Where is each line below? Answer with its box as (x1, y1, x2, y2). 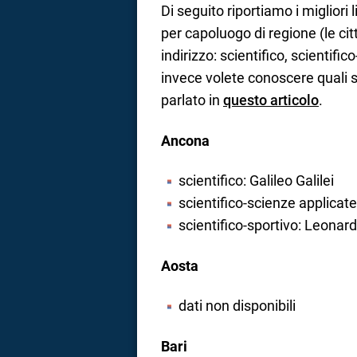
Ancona (161, 131, 210, 149)
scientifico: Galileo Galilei (178, 172, 334, 190)
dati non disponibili (178, 297, 296, 315)
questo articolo (223, 92, 319, 109)
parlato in (161, 92, 223, 109)
